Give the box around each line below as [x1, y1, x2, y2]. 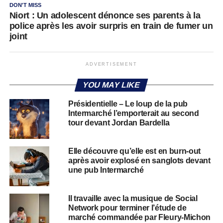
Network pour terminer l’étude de [68, 204, 187, 212]
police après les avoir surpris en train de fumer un [9, 21, 213, 31]
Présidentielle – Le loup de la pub [68, 100, 188, 108]
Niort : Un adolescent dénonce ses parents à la [9, 10, 201, 20]
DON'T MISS [9, 2, 41, 8]
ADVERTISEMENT [86, 62, 137, 67]
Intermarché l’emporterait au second [68, 109, 199, 117]
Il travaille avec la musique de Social [68, 194, 198, 203]
